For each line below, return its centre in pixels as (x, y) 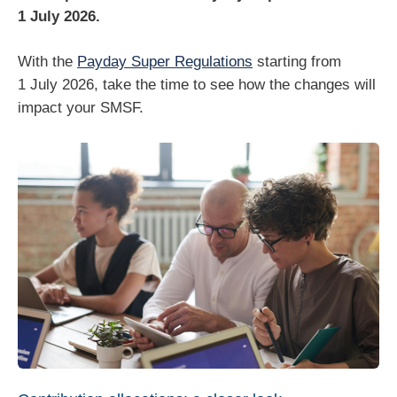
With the (47, 62)
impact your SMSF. (81, 108)
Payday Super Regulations (165, 62)
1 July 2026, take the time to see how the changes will (197, 85)
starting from (297, 62)
